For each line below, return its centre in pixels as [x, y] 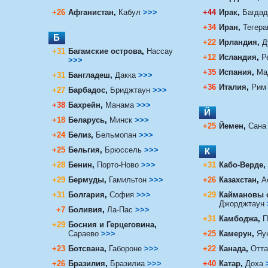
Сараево [84, 233]
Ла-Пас [121, 209]
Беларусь [86, 120]
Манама [119, 105]
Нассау [159, 51]
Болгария [86, 194]
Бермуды [86, 179]
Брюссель [123, 150]
